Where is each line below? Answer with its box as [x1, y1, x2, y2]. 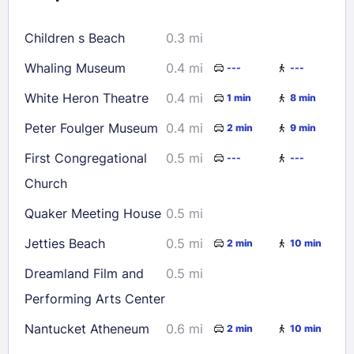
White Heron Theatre [24, 89, 149, 106]
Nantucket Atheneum [24, 320, 149, 337]
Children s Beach [24, 29, 125, 46]
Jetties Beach [24, 235, 105, 251]
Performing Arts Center [24, 290, 165, 307]
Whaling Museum [24, 59, 126, 76]
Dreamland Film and [24, 265, 144, 281]
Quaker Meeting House [24, 205, 161, 221]
